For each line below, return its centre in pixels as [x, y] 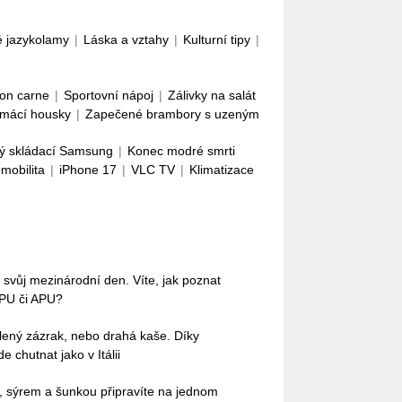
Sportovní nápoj [109, 95]
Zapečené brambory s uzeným [172, 114]
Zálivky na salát [212, 95]
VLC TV [153, 170]
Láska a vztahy [126, 39]
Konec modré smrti [181, 151]
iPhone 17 [88, 170]
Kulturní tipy [217, 39]
